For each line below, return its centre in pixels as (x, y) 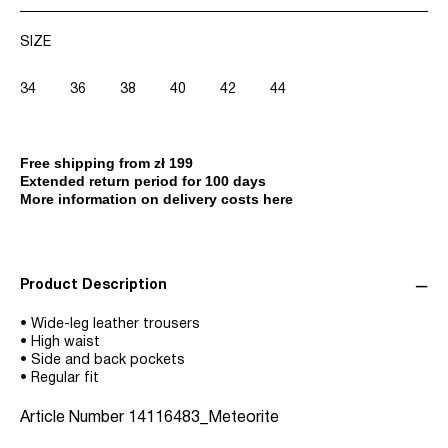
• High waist (60, 343)
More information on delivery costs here (156, 199)
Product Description (93, 286)
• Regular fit (59, 379)
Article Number (74, 418)
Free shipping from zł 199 (106, 163)
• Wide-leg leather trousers (110, 325)
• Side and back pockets (102, 361)
